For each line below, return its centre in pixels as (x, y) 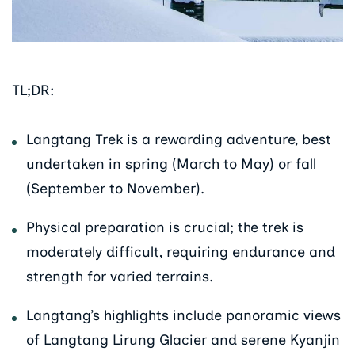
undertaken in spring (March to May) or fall (171, 164)
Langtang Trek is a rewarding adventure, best (179, 140)
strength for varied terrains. (120, 277)
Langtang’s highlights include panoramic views (183, 316)
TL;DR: (33, 90)
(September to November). (115, 189)
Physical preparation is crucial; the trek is (165, 228)
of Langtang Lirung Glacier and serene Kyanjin (183, 340)
